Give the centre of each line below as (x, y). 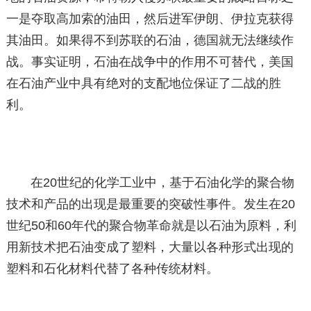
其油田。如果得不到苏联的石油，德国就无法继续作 (150, 40)
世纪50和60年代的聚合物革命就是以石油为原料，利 (151, 226)
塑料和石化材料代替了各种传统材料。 (112, 269)
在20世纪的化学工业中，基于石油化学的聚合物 (163, 183)
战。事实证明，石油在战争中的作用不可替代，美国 (150, 62)
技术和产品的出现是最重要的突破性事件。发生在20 (150, 204)
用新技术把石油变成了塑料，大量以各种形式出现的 (150, 247)
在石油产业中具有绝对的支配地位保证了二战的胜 (143, 83)
